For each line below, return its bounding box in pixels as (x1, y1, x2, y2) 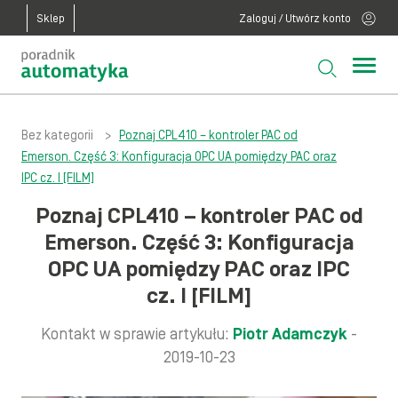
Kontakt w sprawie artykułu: (41, 325, 233, 344)
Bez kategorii (21, 129, 93, 143)
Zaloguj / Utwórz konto (239, 12, 351, 26)
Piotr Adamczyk (233, 325, 347, 344)
